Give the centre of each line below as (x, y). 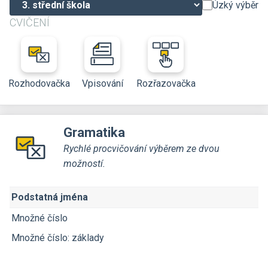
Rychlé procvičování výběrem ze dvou (141, 149)
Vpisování (102, 83)
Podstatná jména (50, 197)
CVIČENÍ (30, 22)
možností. (84, 164)
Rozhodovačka (39, 83)
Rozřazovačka (166, 83)
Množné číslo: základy (58, 238)
